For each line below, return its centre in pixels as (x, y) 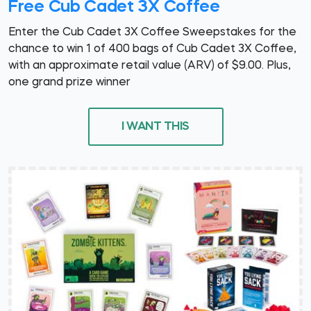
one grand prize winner (69, 83)
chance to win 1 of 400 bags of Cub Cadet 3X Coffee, (152, 50)
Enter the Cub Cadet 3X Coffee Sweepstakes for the (152, 33)
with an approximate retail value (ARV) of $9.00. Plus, (150, 66)
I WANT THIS (155, 126)
